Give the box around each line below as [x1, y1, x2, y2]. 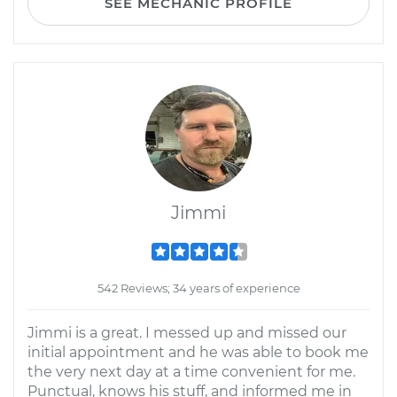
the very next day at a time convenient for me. [27, 363, 355, 380]
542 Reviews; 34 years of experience [97, 281, 300, 295]
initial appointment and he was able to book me [27, 344, 369, 361]
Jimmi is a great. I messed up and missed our [27, 324, 346, 341]
